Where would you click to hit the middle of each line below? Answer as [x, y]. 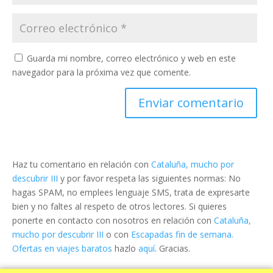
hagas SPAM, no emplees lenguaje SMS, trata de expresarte [131, 193]
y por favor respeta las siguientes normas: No [149, 179]
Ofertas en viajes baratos [62, 249]
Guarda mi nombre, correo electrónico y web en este [131, 58]
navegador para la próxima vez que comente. [101, 73]
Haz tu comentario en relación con [82, 165]
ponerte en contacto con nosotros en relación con [113, 221]
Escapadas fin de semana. [182, 235]
